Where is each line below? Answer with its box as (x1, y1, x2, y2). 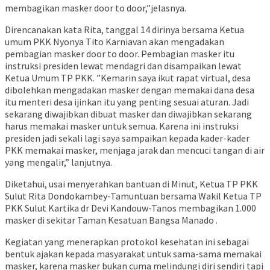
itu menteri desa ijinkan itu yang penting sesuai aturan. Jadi (5, 96, 249, 108)
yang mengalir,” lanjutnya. (5, 156, 112, 169)
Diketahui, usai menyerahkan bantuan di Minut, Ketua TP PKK (5, 178, 258, 190)
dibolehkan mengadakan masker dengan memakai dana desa (5, 84, 254, 96)
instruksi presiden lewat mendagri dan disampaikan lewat (5, 60, 242, 72)
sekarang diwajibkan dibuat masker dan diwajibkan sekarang (5, 108, 252, 121)
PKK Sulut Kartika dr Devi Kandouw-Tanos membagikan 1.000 (5, 202, 256, 215)
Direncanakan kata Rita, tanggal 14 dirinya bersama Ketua (5, 24, 244, 36)
